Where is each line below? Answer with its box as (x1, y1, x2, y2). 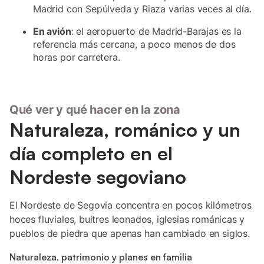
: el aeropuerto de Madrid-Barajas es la (71, 25, 242, 37)
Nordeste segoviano (9, 165, 186, 189)
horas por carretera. (33, 51, 120, 63)
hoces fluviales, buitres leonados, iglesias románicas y (9, 213, 245, 225)
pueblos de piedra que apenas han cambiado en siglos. (9, 227, 250, 239)
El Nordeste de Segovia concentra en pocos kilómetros (9, 199, 252, 211)
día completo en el (9, 141, 173, 165)
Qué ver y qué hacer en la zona (9, 103, 180, 117)
